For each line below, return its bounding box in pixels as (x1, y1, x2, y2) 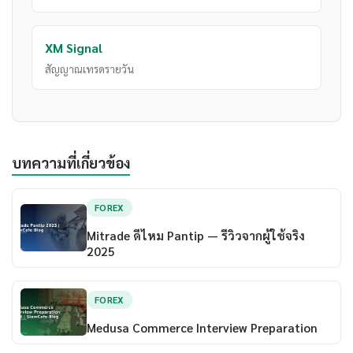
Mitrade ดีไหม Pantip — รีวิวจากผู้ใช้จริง (86, 227, 305, 243)
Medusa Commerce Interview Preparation (86, 319, 318, 336)
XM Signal (45, 39, 102, 57)
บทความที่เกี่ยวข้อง (12, 153, 130, 173)
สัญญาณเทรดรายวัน (45, 61, 134, 76)
